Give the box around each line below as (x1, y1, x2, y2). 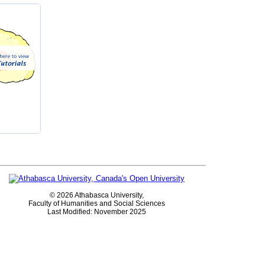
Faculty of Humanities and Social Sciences (28, 199, 165, 208)
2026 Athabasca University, (57, 191, 144, 200)
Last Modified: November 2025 (47, 208, 146, 216)
